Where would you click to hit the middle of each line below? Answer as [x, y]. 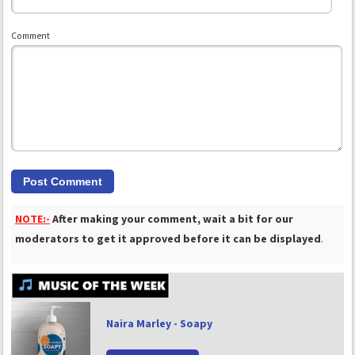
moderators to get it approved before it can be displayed [168, 238]
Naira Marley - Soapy [159, 324]
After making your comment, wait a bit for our [173, 218]
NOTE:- [32, 218]
